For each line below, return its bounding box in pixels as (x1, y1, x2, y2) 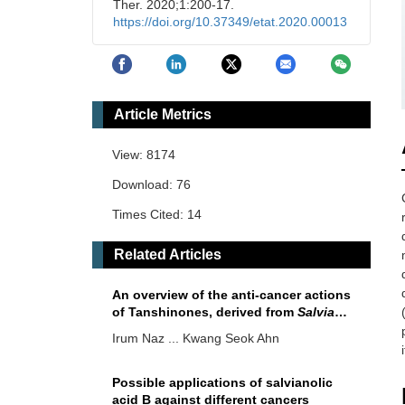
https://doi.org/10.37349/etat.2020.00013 (113, 14, 347, 29)
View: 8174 (112, 147, 175, 163)
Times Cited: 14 (112, 207, 202, 222)
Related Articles (114, 247, 221, 263)
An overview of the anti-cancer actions (112, 287, 351, 303)
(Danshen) (181, 322, 249, 337)
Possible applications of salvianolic (112, 375, 333, 391)
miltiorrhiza (112, 322, 181, 337)
